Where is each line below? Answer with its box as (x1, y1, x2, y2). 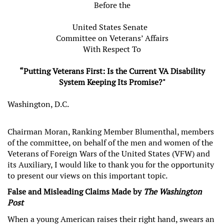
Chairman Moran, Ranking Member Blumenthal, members (7, 126, 214, 137)
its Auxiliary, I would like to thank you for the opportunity (7, 159, 214, 170)
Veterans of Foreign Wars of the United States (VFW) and (7, 148, 210, 159)
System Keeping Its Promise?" (58, 77, 165, 87)
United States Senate (72, 22, 151, 32)
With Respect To (83, 44, 141, 54)
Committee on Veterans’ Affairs (55, 33, 168, 43)
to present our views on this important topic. (7, 170, 171, 181)
